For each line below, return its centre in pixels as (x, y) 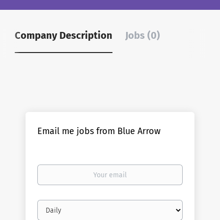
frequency (53, 214)
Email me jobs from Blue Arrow (99, 131)
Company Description (64, 35)
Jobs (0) (143, 35)
